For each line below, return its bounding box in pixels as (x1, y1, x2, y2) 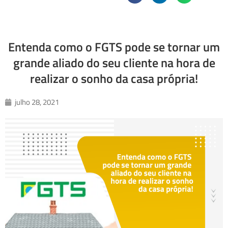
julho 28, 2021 (15, 96, 59, 108)
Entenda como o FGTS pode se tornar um (8, 38, 220, 56)
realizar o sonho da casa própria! (30, 69, 198, 88)
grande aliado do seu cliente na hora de (13, 53, 215, 72)
